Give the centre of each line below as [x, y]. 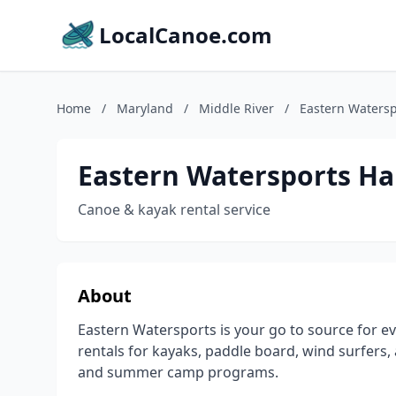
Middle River [236, 108]
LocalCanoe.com [186, 35]
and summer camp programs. [178, 372]
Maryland [145, 108]
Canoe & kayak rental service [174, 209]
